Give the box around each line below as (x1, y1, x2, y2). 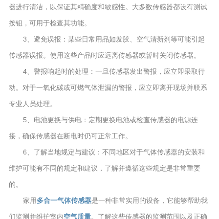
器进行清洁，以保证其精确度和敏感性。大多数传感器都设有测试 (8, 2, 207, 11)
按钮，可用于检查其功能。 (8, 19, 91, 27)
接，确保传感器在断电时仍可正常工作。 (8, 131, 132, 140)
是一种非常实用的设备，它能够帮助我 (91, 196, 208, 204)
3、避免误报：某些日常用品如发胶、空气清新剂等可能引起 (22, 35, 205, 43)
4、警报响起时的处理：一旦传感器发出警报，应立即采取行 (22, 67, 205, 75)
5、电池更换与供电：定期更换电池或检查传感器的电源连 (22, 115, 198, 124)
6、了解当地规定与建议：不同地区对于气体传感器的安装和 (22, 148, 205, 156)
